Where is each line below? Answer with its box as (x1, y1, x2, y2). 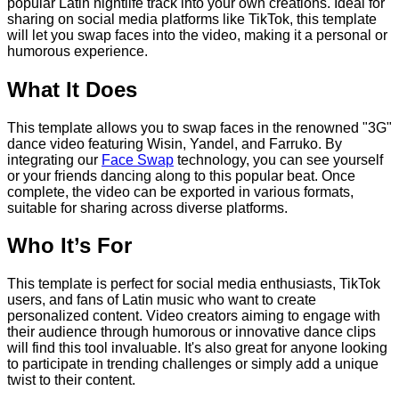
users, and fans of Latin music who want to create (7, 292, 316, 308)
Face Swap (102, 151, 174, 167)
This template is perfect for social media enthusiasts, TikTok (7, 276, 380, 292)
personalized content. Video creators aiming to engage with (7, 308, 380, 324)
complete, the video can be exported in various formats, (7, 183, 354, 199)
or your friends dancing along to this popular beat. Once (7, 167, 355, 183)
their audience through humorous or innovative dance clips (7, 324, 376, 340)
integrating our (7, 151, 102, 167)
